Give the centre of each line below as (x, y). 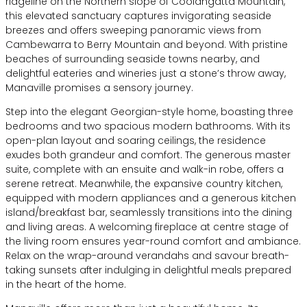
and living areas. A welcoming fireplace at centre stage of (147, 226)
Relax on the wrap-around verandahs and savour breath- (147, 255)
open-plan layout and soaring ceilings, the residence (136, 140)
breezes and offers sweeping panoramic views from (133, 30)
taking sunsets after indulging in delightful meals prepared (148, 270)
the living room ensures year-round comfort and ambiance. (153, 241)
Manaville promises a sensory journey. (99, 87)
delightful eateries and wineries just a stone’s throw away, (146, 73)
